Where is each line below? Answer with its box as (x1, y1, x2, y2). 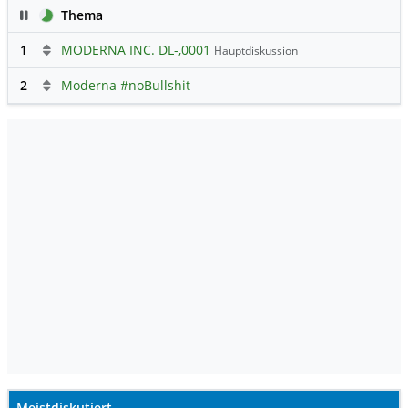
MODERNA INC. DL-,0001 (61, 40, 210, 58)
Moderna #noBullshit (61, 76, 190, 94)
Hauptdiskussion (214, 42, 298, 58)
